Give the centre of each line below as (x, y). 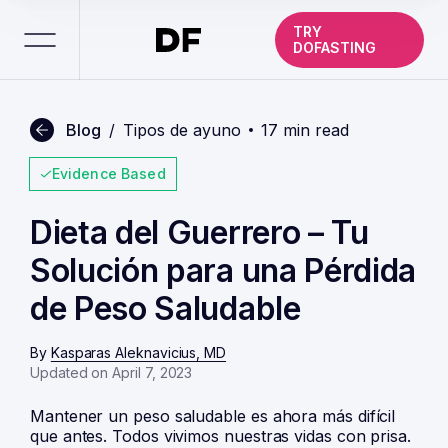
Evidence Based (108, 173)
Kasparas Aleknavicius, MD (138, 352)
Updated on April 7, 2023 (111, 372)
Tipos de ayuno (182, 130)
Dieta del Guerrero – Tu (199, 232)
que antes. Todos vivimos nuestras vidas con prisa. (221, 436)
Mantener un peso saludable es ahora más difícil (213, 416)
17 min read (305, 130)
